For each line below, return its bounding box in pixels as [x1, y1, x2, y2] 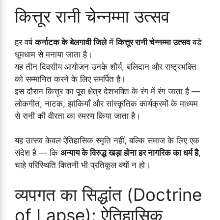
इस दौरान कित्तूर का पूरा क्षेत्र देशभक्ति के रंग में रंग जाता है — [15, 86, 200, 96]
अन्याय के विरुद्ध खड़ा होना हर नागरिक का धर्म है [60, 148, 198, 158]
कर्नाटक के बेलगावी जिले [35, 37, 107, 47]
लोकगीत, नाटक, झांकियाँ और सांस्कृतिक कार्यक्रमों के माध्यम [15, 98, 198, 109]
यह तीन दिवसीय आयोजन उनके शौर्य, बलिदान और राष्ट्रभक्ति [15, 61, 196, 72]
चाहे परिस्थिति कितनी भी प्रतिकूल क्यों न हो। [15, 160, 150, 170]
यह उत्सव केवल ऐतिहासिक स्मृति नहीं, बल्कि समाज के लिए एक [15, 136, 199, 146]
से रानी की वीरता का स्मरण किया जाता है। [15, 110, 140, 121]
